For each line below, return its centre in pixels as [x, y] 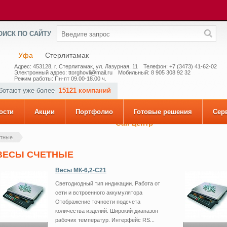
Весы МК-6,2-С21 [81, 170]
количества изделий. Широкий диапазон [107, 211]
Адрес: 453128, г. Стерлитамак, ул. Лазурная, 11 [76, 66]
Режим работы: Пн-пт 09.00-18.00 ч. [60, 79]
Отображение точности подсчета [98, 202]
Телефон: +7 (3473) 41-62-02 [180, 66]
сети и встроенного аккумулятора [99, 193]
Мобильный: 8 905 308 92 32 [154, 72]
